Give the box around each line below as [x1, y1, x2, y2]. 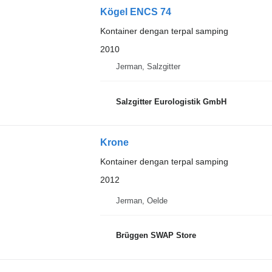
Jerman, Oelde [115, 195, 168, 205]
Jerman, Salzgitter [115, 62, 180, 71]
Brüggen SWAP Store [115, 231, 196, 240]
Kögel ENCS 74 [100, 7, 171, 17]
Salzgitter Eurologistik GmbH [115, 97, 226, 106]
